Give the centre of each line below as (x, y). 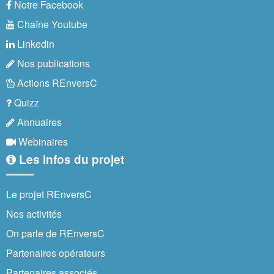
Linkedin (35, 43)
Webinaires (42, 141)
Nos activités (34, 213)
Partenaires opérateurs (56, 253)
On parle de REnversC (55, 233)
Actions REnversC (56, 83)
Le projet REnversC (49, 194)
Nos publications (52, 63)
